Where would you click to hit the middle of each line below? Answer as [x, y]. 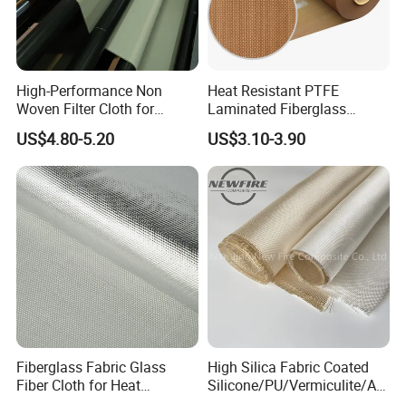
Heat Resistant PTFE [273, 90]
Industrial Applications [88, 126]
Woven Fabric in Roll [272, 126]
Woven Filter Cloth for [86, 108]
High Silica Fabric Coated [288, 367]
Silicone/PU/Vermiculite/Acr [297, 386]
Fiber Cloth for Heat [79, 386]
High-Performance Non [90, 90]
